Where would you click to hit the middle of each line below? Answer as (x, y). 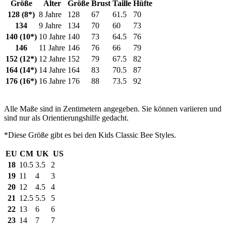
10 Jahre (52, 36)
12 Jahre (52, 59)
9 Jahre (50, 25)
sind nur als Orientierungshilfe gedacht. (66, 118)
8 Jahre (50, 14)
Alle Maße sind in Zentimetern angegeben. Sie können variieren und (113, 108)
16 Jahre (52, 81)
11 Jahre (52, 47)
